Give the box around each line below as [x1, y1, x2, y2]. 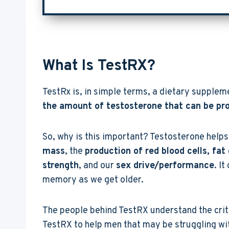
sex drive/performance [116, 160, 214, 172]
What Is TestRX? [42, 57, 155, 76]
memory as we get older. [42, 174, 144, 187]
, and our [79, 160, 116, 172]
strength [42, 160, 79, 172]
